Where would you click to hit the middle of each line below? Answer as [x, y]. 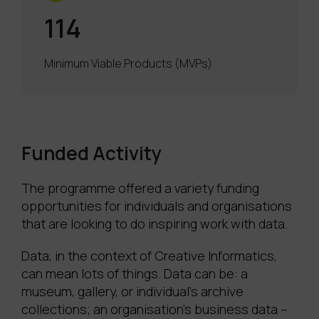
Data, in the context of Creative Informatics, [149, 256]
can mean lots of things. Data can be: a [135, 274]
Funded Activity [91, 153]
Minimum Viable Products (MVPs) [128, 64]
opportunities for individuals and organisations [157, 206]
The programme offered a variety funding [140, 188]
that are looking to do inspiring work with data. [155, 224]
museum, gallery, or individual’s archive [132, 292]
